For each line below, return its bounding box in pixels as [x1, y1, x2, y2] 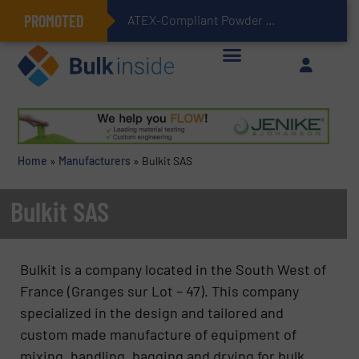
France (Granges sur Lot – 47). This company [20, 281, 300, 300]
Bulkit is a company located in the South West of [20, 260, 327, 278]
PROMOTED [24, 11, 83, 30]
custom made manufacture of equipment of [20, 325, 297, 343]
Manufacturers [58, 154, 131, 168]
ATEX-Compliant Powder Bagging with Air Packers [265, 12, 276, 27]
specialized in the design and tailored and [20, 303, 284, 321]
